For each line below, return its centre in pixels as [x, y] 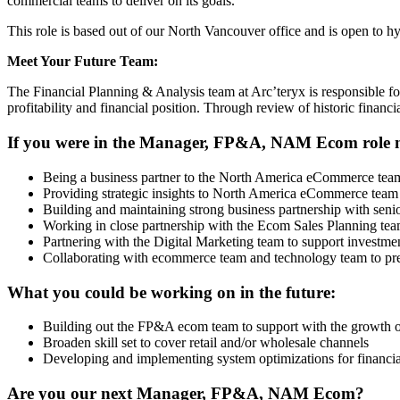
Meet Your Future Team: [83, 62]
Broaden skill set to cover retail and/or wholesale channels [206, 343]
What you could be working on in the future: [171, 292]
